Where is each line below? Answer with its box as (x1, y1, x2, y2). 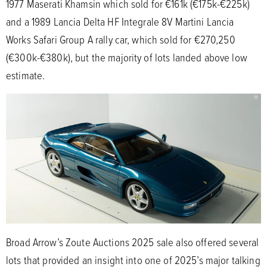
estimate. (6, 67, 45, 83)
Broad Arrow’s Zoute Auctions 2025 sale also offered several (6, 234, 259, 250)
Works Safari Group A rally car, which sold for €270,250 (6, 32, 235, 48)
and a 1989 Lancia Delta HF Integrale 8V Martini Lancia (6, 14, 234, 30)
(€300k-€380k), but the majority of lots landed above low (6, 49, 247, 66)
